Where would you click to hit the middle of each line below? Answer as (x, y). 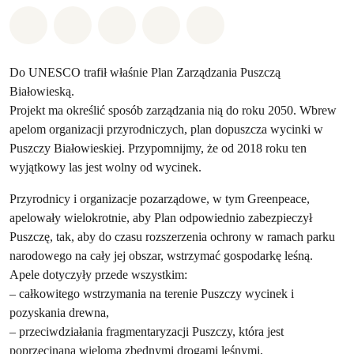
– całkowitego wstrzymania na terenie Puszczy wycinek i (152, 294)
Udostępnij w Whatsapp (114, 22)
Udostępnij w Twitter (192, 22)
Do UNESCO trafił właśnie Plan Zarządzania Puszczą (145, 72)
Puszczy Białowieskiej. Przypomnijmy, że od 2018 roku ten (158, 148)
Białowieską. (42, 91)
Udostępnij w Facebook (155, 22)
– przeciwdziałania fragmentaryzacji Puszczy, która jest (147, 331)
